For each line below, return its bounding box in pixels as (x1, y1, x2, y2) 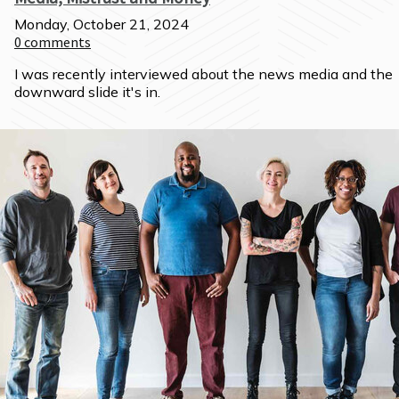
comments (24, 33, 91, 51)
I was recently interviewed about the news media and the (14, 65, 393, 83)
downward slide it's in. (14, 83, 160, 101)
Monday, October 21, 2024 (14, 15, 189, 33)
